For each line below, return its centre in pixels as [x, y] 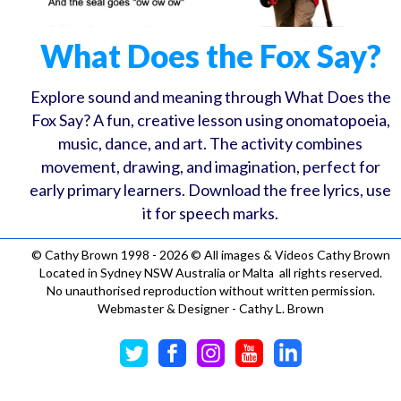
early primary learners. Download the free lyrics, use [211, 189]
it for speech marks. [211, 213]
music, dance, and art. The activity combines [211, 143]
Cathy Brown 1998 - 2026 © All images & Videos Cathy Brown [216, 254]
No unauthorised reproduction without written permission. [210, 290]
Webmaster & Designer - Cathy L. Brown [210, 308]
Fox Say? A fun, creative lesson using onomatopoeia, [210, 119]
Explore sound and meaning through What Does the [210, 96]
